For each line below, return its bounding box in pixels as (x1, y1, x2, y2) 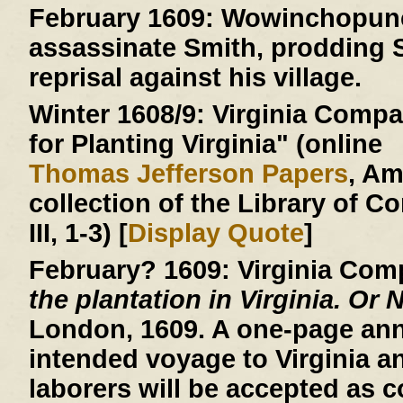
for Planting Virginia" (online (28, 130, 382, 159)
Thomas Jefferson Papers (28, 159, 348, 189)
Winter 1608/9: (28, 100, 205, 130)
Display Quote (127, 219, 304, 248)
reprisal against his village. (28, 63, 362, 93)
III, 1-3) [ (28, 219, 128, 248)
